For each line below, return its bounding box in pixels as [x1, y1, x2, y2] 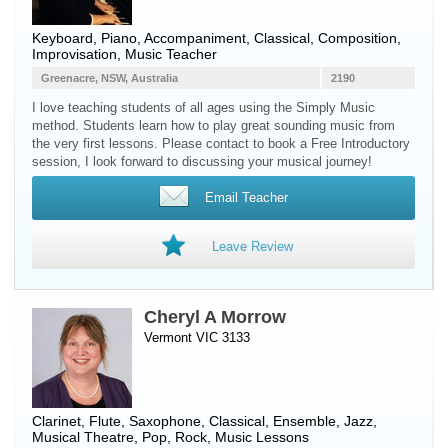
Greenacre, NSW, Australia [41, 72, 178, 84]
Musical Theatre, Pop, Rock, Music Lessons [32, 429, 309, 445]
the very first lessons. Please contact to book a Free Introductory [32, 136, 410, 151]
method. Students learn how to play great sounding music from [32, 118, 395, 133]
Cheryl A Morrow [144, 307, 286, 327]
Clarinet [32, 413, 81, 429]
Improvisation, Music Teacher [32, 46, 217, 62]
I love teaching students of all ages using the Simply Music [32, 100, 375, 115]
